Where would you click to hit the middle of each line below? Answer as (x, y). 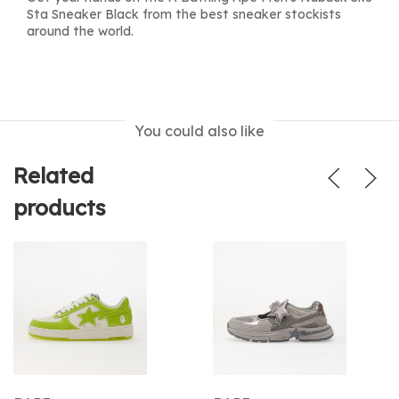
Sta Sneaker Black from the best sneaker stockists (184, 14)
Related (53, 175)
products (60, 208)
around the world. (80, 31)
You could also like (199, 131)
